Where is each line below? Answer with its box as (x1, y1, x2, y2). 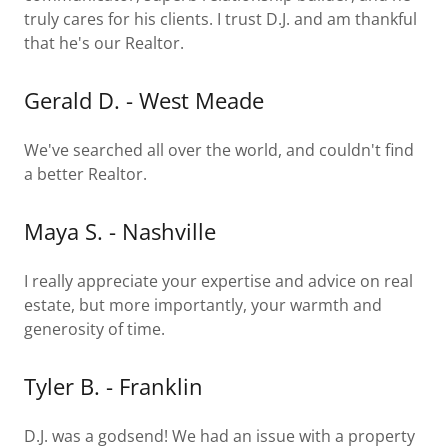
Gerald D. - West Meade (24, 85, 264, 115)
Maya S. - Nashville (24, 216, 216, 246)
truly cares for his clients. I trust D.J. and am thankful (24, 8, 417, 30)
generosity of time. (24, 318, 169, 340)
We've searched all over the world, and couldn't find (24, 139, 414, 161)
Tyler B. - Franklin (24, 371, 203, 401)
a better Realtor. (24, 163, 151, 185)
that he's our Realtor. (24, 32, 188, 54)
